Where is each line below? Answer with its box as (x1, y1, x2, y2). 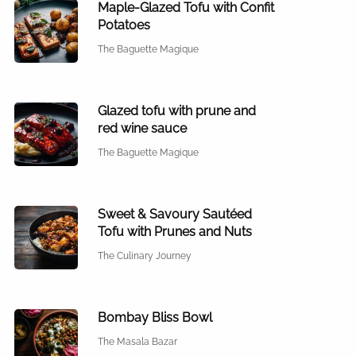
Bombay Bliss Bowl (98, 309, 212, 325)
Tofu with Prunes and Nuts (98, 223, 252, 239)
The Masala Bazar (98, 335, 177, 347)
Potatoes (98, 17, 150, 33)
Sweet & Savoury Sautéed (98, 206, 252, 222)
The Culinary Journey (98, 250, 192, 261)
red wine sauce (98, 120, 187, 136)
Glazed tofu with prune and (98, 103, 256, 118)
